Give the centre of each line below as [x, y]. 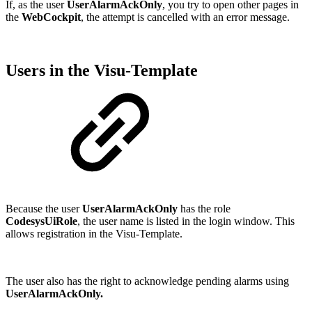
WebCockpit [51, 17]
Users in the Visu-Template [102, 71]
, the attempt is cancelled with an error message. [185, 17]
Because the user [44, 209]
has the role [205, 209]
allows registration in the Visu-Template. [94, 234]
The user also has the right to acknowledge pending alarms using [147, 281]
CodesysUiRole [41, 221]
